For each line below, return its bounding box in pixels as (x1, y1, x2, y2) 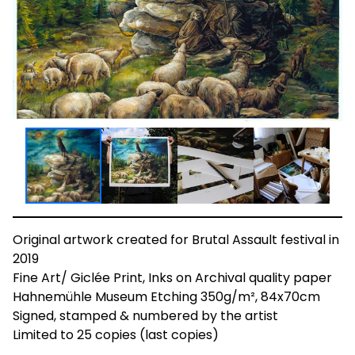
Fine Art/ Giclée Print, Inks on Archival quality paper (13, 268, 332, 287)
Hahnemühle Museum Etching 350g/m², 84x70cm (13, 287, 320, 306)
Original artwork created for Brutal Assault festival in (13, 230, 339, 249)
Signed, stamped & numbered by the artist (13, 306, 278, 325)
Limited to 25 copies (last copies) (13, 325, 219, 344)
